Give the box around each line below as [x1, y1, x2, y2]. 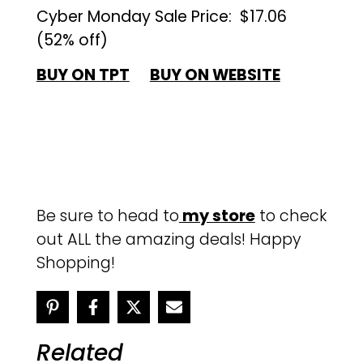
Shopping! [36, 251, 115, 274]
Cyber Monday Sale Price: [36, 5, 232, 28]
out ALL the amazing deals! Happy [36, 228, 301, 250]
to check [254, 204, 327, 227]
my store [178, 204, 255, 227]
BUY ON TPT [36, 64, 130, 87]
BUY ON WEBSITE [149, 64, 280, 87]
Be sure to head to [36, 204, 179, 227]
